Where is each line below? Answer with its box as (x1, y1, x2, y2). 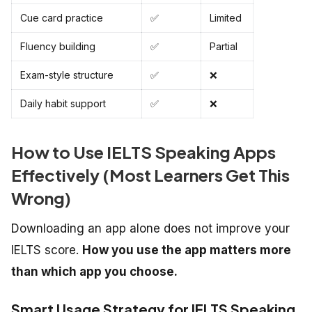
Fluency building (20, 40, 95, 53)
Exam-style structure (20, 69, 114, 81)
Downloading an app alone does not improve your (11, 221, 290, 236)
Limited (210, 12, 242, 24)
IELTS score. (11, 243, 82, 258)
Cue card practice (20, 12, 103, 24)
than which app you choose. (11, 265, 178, 279)
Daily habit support (20, 97, 106, 110)
